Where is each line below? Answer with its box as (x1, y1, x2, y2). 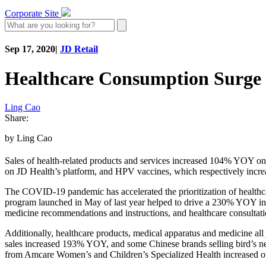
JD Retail (60, 44, 98, 55)
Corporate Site (5, 8, 59, 18)
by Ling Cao (5, 133, 52, 144)
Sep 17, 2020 (5, 44, 55, 55)
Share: (5, 113, 28, 123)
